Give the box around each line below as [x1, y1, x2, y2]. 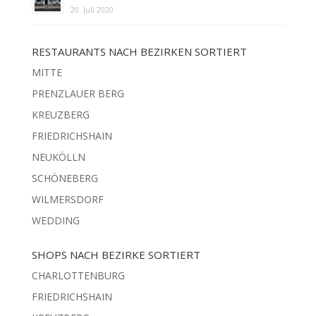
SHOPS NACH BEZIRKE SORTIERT [31, 247, 200, 262]
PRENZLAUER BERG [31, 86, 124, 100]
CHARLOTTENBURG [31, 268, 125, 282]
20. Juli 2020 [70, 4, 114, 15]
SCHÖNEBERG [31, 171, 98, 185]
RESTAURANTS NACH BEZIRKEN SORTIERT [31, 44, 247, 59]
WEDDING [31, 213, 80, 227]
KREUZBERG [31, 107, 90, 121]
